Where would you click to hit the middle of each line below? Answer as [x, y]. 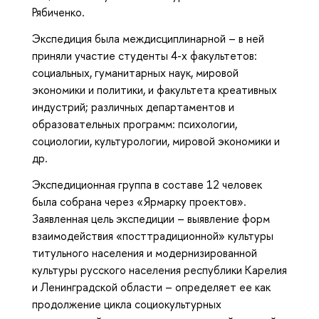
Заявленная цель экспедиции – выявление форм [151, 218]
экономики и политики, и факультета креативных [155, 89]
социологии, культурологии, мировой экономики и [156, 141]
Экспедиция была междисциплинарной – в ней [148, 38]
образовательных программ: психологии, [135, 124]
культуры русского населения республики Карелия [159, 270]
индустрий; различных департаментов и [133, 106]
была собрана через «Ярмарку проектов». [139, 201]
